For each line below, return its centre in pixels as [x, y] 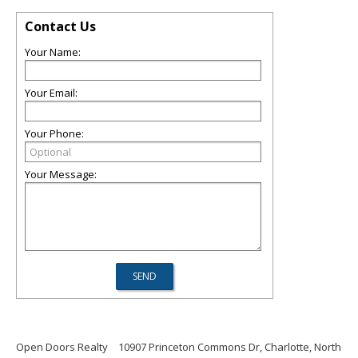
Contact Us [60, 26]
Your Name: [53, 52]
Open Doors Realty [62, 347]
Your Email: [51, 93]
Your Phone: [54, 133]
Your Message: [61, 174]
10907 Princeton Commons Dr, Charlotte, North [230, 347]
